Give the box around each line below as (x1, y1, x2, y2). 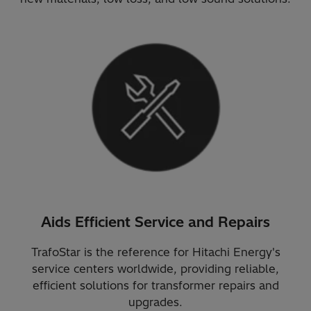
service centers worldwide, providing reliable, (32, 261, 279, 276)
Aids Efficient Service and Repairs (41, 212, 270, 230)
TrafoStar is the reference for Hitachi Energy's (31, 244, 280, 259)
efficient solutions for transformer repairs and (32, 278, 279, 292)
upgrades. (128, 294, 183, 309)
